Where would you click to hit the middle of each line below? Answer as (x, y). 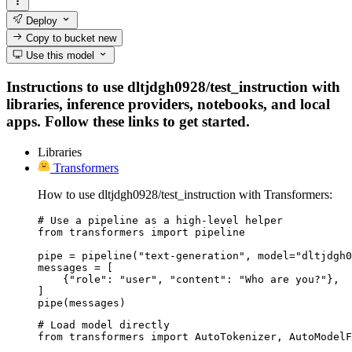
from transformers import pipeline (141, 232)
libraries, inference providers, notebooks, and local (168, 104)
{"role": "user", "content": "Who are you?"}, (189, 279)
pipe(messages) (82, 302)
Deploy (40, 20)
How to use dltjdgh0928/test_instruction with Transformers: (185, 194)
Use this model (59, 56)
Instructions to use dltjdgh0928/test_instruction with (173, 86)
